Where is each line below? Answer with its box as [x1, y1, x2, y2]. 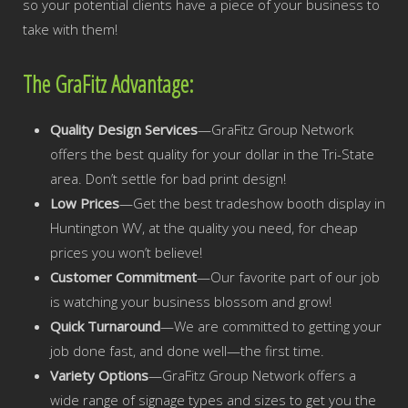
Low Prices [50, 194, 119, 213]
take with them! [23, 20, 117, 39]
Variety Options [50, 366, 148, 385]
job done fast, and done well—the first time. [50, 342, 324, 361]
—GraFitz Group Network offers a [148, 366, 356, 385]
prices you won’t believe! [50, 243, 202, 262]
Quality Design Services [50, 120, 198, 139]
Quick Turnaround [50, 317, 160, 336]
